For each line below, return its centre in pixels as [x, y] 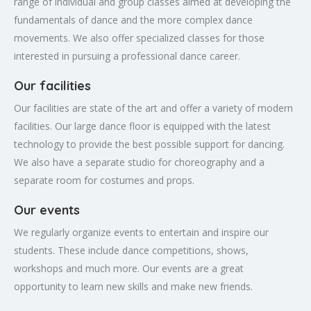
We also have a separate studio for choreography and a [139, 162]
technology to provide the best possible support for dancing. [149, 144]
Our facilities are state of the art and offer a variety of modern [153, 108]
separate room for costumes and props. [104, 180]
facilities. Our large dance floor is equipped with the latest [142, 126]
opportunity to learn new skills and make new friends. [133, 287]
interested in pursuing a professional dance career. [127, 56]
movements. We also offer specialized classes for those [139, 38]
